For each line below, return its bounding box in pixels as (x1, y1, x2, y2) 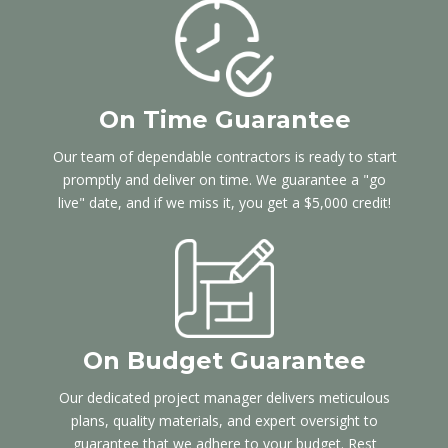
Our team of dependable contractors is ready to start (52, 147, 397, 166)
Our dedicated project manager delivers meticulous (59, 388, 390, 407)
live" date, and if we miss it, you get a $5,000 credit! (58, 193, 391, 212)
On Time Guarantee (98, 105, 351, 134)
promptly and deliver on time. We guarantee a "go (63, 170, 386, 189)
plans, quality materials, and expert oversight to (71, 411, 378, 430)
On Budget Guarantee (83, 346, 366, 375)
